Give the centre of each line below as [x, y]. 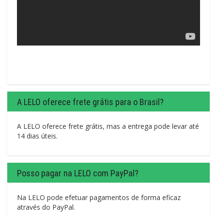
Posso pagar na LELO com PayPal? [78, 173]
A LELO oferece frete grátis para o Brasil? [90, 102]
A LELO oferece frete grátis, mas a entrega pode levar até [108, 126]
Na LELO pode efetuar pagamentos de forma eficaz [99, 198]
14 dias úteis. [37, 136]
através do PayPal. [46, 207]
